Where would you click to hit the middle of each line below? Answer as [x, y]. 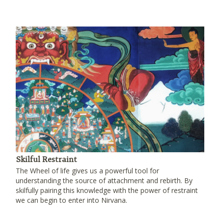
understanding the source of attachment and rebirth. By [104, 180]
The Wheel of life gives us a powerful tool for [87, 171]
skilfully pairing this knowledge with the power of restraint [107, 190]
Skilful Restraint [46, 159]
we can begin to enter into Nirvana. [71, 200]
